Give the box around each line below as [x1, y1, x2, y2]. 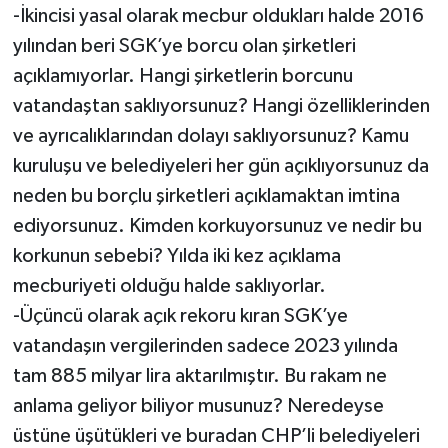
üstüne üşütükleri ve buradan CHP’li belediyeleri [12, 425, 420, 446]
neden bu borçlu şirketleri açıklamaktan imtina [12, 185, 400, 206]
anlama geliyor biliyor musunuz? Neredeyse [12, 395, 384, 416]
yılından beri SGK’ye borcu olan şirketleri [12, 35, 356, 56]
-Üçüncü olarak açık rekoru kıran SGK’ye [12, 305, 348, 326]
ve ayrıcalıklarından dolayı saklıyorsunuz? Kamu [12, 125, 409, 146]
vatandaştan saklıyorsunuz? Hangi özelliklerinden [12, 95, 430, 116]
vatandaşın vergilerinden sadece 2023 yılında [12, 335, 398, 356]
